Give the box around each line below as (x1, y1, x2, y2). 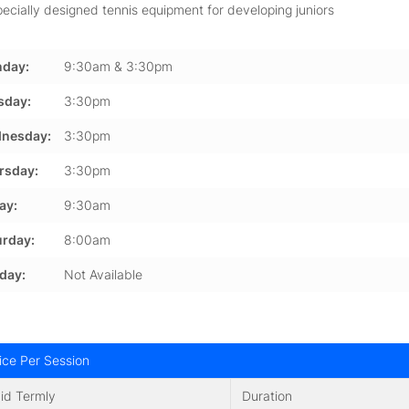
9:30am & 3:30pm (63, 58, 173, 74)
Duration (241, 388, 292, 404)
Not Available (63, 267, 142, 282)
